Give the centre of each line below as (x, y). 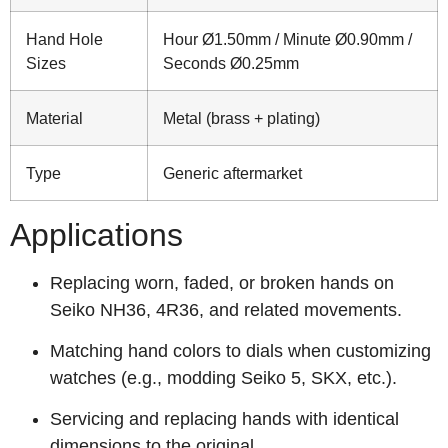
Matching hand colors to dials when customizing (240, 351)
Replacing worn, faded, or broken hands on (222, 282)
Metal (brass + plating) (241, 117)
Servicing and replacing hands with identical (224, 419)
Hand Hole (64, 38)
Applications (96, 234)
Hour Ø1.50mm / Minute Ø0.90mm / (287, 38)
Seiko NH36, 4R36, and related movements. (226, 309)
